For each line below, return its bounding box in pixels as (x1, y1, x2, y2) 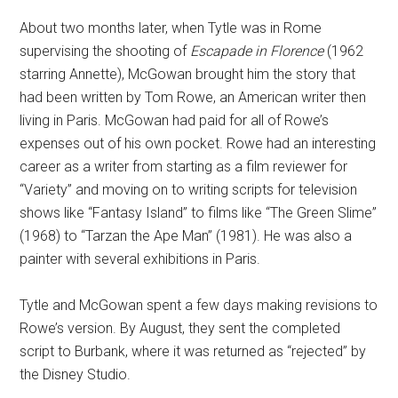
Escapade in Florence (190, 43, 324, 60)
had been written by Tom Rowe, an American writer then (20, 89, 367, 106)
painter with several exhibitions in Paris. (20, 251, 261, 267)
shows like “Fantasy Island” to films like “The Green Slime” (20, 204, 378, 221)
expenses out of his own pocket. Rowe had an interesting (20, 135, 377, 152)
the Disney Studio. (20, 366, 131, 383)
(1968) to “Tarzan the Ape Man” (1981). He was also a (20, 227, 353, 244)
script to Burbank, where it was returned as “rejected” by (20, 343, 367, 360)
